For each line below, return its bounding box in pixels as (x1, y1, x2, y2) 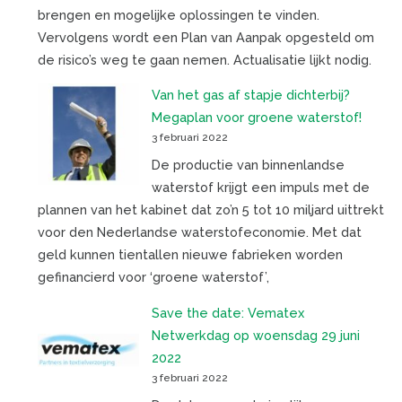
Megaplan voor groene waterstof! (151, 109, 362, 126)
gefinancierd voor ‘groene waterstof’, (37, 269, 269, 285)
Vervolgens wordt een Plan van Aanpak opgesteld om (37, 29, 374, 45)
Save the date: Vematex (151, 304, 304, 320)
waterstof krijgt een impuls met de (151, 179, 370, 196)
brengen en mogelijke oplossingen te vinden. (37, 6, 319, 22)
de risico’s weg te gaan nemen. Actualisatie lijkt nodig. (37, 51, 371, 67)
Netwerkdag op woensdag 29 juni (151, 327, 360, 343)
